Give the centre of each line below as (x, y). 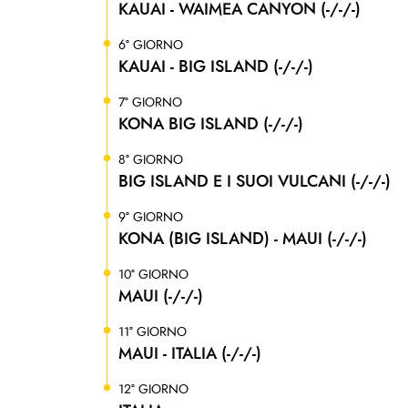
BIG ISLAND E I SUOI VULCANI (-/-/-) (255, 182)
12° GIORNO (153, 390)
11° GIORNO (153, 332)
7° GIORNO (150, 103)
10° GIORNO (153, 275)
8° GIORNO (151, 160)
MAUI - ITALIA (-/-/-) (190, 354)
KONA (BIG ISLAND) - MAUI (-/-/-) (243, 239)
